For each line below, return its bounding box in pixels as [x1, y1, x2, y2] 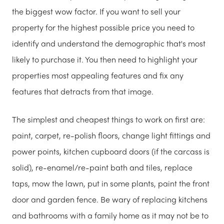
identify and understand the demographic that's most [12, 37, 205, 49]
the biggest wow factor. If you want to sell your [12, 5, 180, 17]
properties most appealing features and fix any [12, 69, 183, 81]
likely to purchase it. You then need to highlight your [12, 53, 197, 65]
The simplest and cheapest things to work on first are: [12, 113, 205, 125]
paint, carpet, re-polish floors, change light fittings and [12, 129, 210, 141]
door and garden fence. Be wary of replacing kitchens [12, 193, 207, 205]
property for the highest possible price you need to [12, 21, 194, 33]
